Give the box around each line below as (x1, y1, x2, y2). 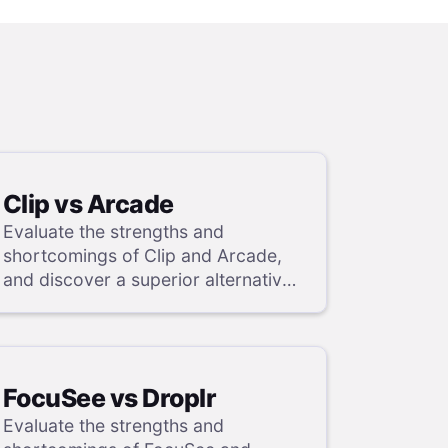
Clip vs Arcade (2, 188, 174, 219)
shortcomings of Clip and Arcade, (2, 244, 282, 266)
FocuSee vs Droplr (2, 383, 217, 414)
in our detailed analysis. (2, 292, 197, 314)
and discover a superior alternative (2, 268, 292, 290)
